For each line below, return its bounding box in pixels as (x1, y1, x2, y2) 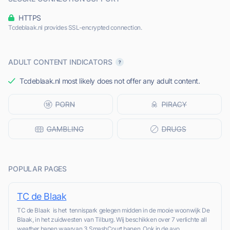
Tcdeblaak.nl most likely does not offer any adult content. (20, 76, 200, 86)
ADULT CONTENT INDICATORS (8, 57, 112, 67)
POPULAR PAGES (8, 164, 67, 174)
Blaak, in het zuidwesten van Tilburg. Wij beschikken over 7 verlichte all (17, 216, 207, 224)
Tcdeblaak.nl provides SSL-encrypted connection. (8, 24, 142, 32)
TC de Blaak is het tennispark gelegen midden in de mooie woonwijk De (17, 206, 210, 215)
